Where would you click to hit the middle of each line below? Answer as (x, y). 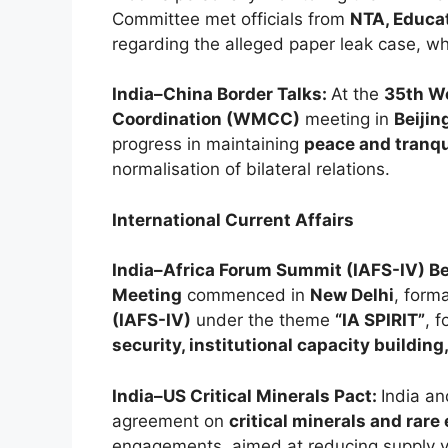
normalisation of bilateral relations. (251, 169)
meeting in (347, 119)
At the (357, 94)
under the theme (263, 320)
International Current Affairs (233, 219)
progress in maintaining (208, 144)
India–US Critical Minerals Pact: (246, 395)
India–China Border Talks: (221, 94)
